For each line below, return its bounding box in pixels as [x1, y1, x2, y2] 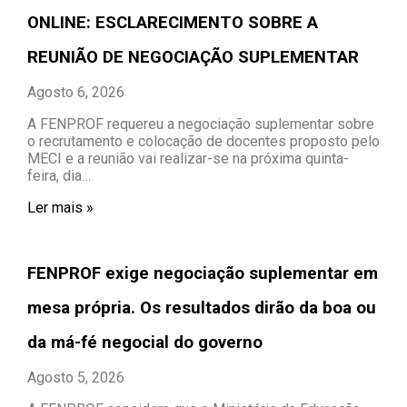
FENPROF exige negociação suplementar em [27, 263, 378, 283]
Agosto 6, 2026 [27, 83, 124, 101]
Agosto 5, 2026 [27, 368, 124, 386]
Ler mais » [27, 198, 94, 216]
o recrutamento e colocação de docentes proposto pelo [27, 132, 380, 150]
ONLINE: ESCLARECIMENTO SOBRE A [27, 12, 318, 33]
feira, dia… [27, 166, 91, 184]
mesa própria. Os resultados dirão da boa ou [27, 297, 376, 318]
